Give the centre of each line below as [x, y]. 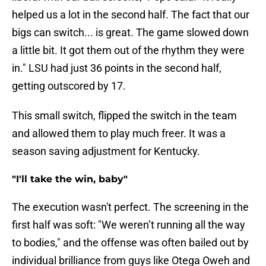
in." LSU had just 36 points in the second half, [117, 68]
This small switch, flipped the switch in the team [124, 116]
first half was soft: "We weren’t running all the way [129, 225]
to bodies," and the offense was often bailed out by [130, 243]
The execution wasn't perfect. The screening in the [130, 207]
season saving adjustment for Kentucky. [106, 151]
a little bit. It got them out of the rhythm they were [128, 50]
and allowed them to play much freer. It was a [119, 134]
